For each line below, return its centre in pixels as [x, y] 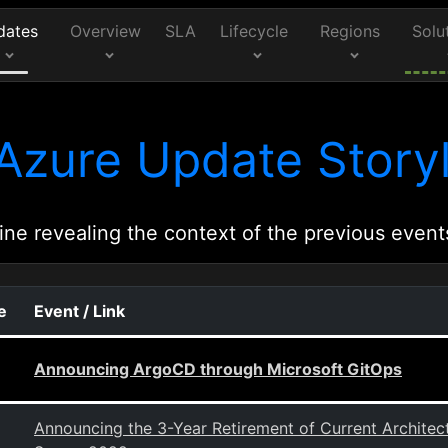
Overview [105, 31]
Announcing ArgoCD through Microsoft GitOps [218, 369]
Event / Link [79, 311]
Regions [350, 31]
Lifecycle [254, 31]
